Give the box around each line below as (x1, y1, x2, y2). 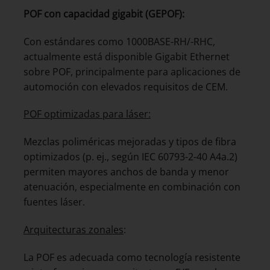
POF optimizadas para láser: (24, 107, 151, 121)
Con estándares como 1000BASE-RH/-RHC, (24, 34, 215, 48)
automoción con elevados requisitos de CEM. (24, 80, 228, 93)
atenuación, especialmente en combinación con (24, 180, 240, 194)
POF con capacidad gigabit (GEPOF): (24, 7, 184, 20)
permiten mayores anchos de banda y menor (24, 165, 229, 179)
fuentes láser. (24, 195, 85, 209)
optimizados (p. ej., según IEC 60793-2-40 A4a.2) (24, 150, 237, 164)
